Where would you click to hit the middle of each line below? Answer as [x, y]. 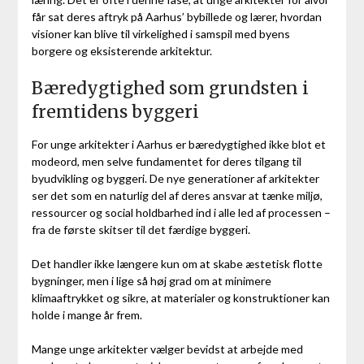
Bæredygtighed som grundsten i [170, 89]
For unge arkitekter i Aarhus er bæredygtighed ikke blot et [178, 145]
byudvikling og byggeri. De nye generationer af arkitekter [175, 179]
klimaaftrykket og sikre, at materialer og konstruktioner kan [180, 298]
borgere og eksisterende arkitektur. [121, 51]
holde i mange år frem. [87, 315]
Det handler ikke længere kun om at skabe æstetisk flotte [177, 264]
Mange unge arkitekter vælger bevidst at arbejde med [167, 349]
